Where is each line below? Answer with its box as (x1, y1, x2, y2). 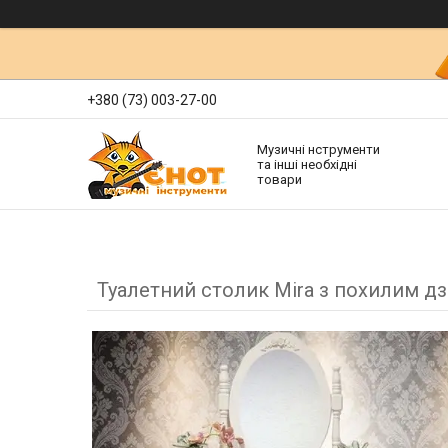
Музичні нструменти (257, 141, 380, 157)
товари (257, 171, 302, 187)
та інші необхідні (257, 156, 357, 172)
